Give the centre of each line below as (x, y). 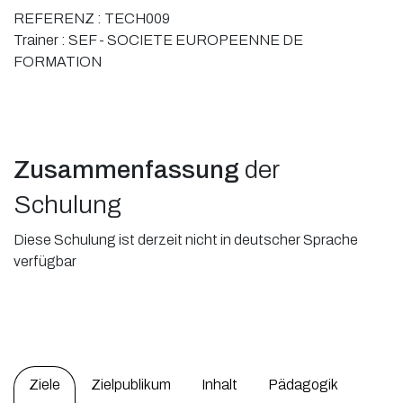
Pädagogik (303, 385)
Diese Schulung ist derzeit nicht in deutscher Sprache (186, 240)
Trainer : (41, 40)
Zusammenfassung (126, 169)
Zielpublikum (131, 385)
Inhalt (219, 385)
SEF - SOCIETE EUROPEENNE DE (186, 40)
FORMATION (58, 61)
